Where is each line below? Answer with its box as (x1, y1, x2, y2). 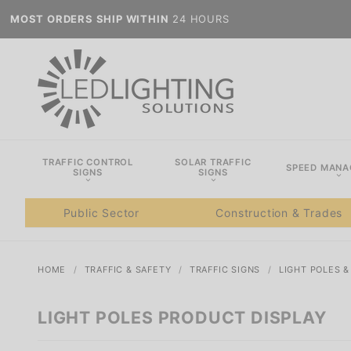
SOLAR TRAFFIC (175, 157, 251, 168)
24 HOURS (168, 13, 230, 25)
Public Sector (63, 205, 140, 219)
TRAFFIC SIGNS (189, 263, 261, 275)
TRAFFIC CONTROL (42, 157, 133, 168)
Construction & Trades (215, 205, 343, 219)
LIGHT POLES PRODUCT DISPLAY (38, 306, 327, 327)
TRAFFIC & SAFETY (84, 263, 172, 275)
